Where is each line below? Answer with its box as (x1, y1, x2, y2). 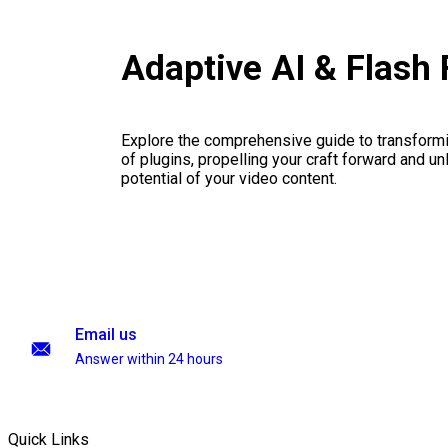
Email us (75, 325, 137, 344)
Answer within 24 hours (75, 351, 223, 367)
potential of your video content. (120, 169, 337, 189)
